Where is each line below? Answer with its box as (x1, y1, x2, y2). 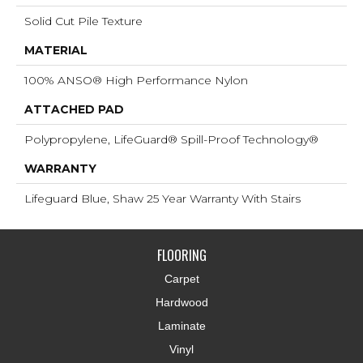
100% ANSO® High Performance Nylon (24, 72, 248, 88)
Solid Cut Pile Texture (24, 13, 143, 28)
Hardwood (155, 295, 208, 309)
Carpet (164, 271, 199, 285)
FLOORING (156, 245, 207, 265)
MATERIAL (24, 42, 88, 58)
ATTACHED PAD (24, 101, 124, 117)
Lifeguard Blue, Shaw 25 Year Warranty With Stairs (24, 190, 301, 206)
